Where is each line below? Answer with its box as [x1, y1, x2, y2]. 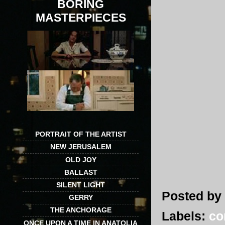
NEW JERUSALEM [50, 143, 111, 151]
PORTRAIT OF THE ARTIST [35, 130, 127, 139]
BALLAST [64, 168, 97, 176]
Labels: [162, 209, 209, 223]
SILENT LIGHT [56, 180, 105, 189]
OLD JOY [65, 155, 96, 164]
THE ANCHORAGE [50, 206, 111, 214]
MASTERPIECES [35, 11, 126, 25]
